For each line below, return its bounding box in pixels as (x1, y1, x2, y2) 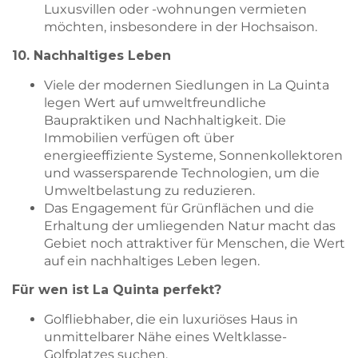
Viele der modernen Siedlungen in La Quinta (44, 77, 329, 93)
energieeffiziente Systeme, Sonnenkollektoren (44, 147, 343, 163)
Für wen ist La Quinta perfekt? (12, 282, 221, 298)
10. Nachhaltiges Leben (12, 48, 171, 64)
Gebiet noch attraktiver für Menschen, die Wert (44, 235, 345, 251)
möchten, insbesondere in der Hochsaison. (44, 19, 317, 35)
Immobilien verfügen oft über (44, 129, 234, 145)
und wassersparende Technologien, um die (44, 165, 320, 181)
